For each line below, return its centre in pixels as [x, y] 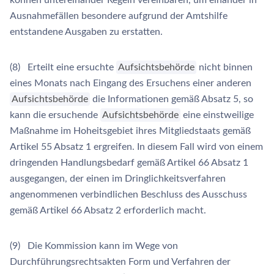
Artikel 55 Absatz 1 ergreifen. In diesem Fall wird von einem [136, 147]
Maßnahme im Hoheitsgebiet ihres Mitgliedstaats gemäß [130, 131]
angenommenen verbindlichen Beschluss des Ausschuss [128, 194]
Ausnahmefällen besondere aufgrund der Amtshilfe [119, 16]
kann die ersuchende [55, 115]
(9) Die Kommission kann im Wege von [94, 246]
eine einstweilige [217, 115]
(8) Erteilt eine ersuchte [63, 67]
